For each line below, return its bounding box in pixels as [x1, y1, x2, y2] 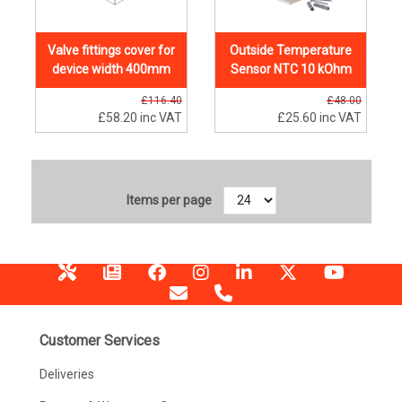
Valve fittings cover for [48, 43, 175, 58]
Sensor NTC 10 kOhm [230, 62, 352, 77]
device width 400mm [52, 62, 170, 77]
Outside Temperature [230, 43, 352, 58]
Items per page [126, 193, 212, 208]
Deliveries [39, 366, 94, 381]
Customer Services [39, 331, 160, 349]
